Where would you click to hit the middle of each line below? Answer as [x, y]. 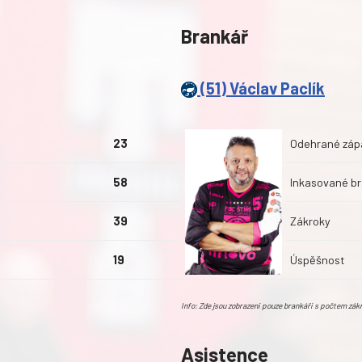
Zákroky [310, 221]
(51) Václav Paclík [261, 88]
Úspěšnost [318, 260]
